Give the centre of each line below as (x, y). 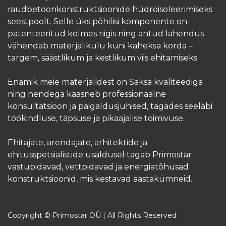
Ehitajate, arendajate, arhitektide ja (77, 143)
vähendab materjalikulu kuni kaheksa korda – (100, 46)
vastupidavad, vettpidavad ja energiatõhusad (98, 167)
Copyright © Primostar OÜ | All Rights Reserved (92, 216)
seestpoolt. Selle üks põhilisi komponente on (97, 22)
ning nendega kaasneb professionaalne (87, 94)
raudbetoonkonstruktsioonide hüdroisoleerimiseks (110, 10)
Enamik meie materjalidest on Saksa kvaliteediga (105, 82)
